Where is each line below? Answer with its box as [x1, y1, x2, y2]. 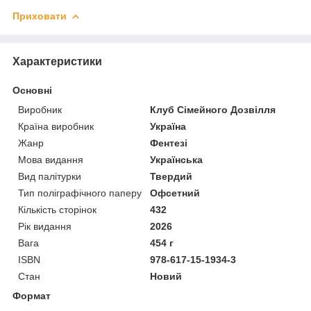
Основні [12, 84, 52, 96]
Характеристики [12, 55, 102, 67]
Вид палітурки [18, 170, 81, 182]
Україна [150, 120, 187, 132]
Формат [12, 289, 51, 301]
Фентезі [150, 137, 188, 149]
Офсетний [150, 187, 201, 199]
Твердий [150, 170, 193, 182]
